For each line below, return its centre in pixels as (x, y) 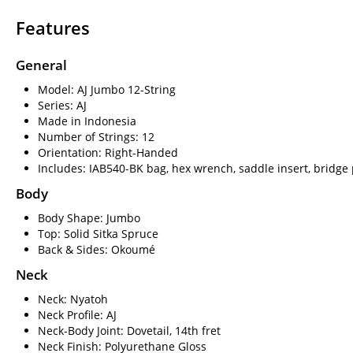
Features (53, 28)
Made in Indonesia (87, 121)
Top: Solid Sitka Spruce (98, 233)
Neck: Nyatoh (73, 299)
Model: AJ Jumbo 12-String (107, 89)
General (41, 65)
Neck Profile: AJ (77, 314)
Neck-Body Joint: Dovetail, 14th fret (129, 330)
